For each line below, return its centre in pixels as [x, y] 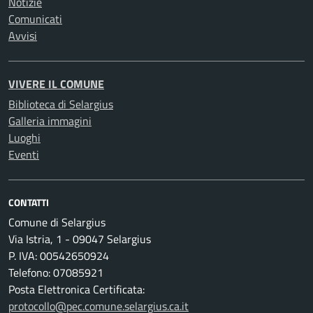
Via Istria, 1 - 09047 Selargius [80, 239]
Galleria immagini [50, 121]
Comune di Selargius [57, 222]
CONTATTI [29, 202]
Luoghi [24, 138]
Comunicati [35, 19]
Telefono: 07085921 [56, 272]
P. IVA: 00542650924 [59, 256]
